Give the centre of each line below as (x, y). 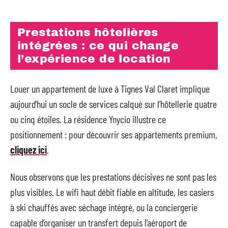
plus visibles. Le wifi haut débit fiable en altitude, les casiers (112, 192)
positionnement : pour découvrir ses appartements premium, (114, 134)
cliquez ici (28, 150)
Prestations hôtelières (88, 32)
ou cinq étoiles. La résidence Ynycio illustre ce (88, 119)
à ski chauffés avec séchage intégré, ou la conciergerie (104, 207)
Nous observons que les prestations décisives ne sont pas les (113, 176)
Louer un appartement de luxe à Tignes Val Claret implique (110, 89)
